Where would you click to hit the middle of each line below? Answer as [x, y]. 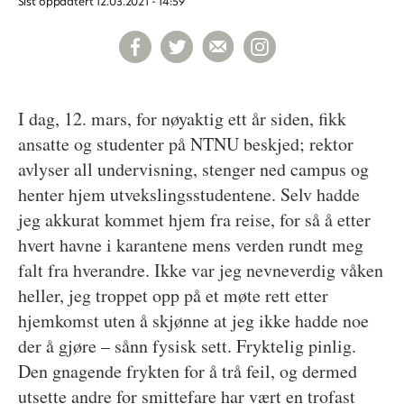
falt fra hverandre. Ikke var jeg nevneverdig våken [200, 270]
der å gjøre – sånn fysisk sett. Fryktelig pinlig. [187, 345]
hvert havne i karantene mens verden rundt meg [190, 244]
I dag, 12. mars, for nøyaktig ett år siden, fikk [182, 118]
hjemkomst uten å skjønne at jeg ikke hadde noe [193, 320]
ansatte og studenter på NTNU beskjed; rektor [185, 143]
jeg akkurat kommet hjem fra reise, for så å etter [194, 219]
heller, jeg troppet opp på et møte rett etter [173, 295]
